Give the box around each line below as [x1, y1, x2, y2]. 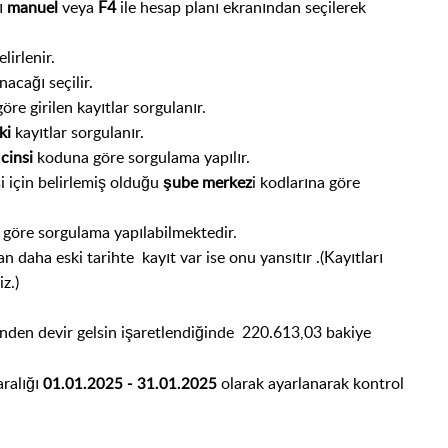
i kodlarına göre [252, 170, 360, 193]
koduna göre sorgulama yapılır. [37, 145, 250, 168]
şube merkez [163, 170, 252, 193]
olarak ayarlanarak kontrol [217, 371, 404, 394]
